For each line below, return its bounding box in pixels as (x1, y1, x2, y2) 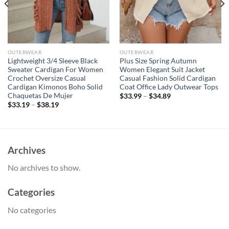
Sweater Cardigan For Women (7, 65, 103, 74)
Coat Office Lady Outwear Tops (119, 82, 218, 91)
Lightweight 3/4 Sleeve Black (7, 56, 98, 65)
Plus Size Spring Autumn (119, 56, 197, 65)
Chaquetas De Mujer (7, 91, 73, 100)
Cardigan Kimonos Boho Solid (7, 82, 103, 91)
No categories (8, 204, 56, 215)
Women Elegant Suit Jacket (119, 65, 205, 74)
